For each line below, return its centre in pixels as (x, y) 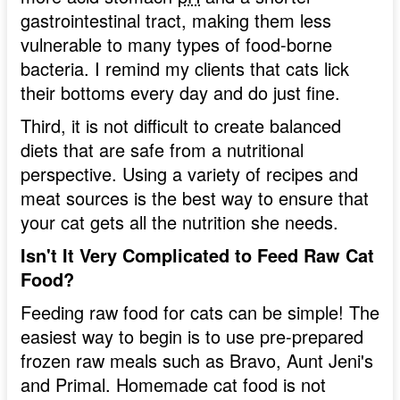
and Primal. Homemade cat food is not (173, 385)
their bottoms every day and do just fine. (180, 93)
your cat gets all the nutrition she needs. (179, 222)
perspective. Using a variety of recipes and (189, 174)
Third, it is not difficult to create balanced (181, 126)
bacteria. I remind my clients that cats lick (185, 69)
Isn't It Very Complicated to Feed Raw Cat (197, 255)
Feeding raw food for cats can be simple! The (200, 312)
